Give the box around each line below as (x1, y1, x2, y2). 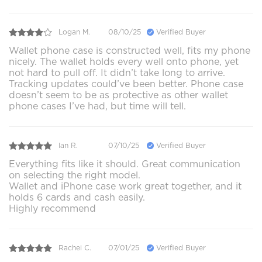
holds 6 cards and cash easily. (9, 191, 145, 203)
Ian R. (58, 141, 78, 150)
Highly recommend (9, 202, 96, 214)
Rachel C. (58, 243, 91, 253)
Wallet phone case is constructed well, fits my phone (9, 44, 250, 56)
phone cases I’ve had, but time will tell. (9, 100, 186, 112)
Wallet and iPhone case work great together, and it (9, 180, 242, 192)
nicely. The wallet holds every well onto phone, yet (9, 56, 239, 67)
